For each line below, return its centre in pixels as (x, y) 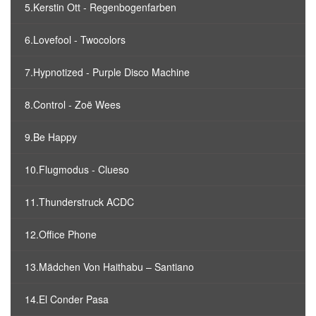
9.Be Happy (51, 137)
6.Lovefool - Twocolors (75, 39)
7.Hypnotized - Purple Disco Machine (107, 72)
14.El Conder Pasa (67, 299)
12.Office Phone (61, 234)
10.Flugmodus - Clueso (77, 169)
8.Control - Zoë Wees (73, 104)
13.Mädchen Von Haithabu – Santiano (109, 267)
